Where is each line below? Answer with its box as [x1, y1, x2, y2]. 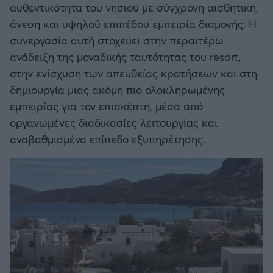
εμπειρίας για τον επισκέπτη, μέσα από [10, 99, 203, 114]
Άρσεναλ [52, 25, 86, 37]
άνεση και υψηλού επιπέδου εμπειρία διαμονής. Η [10, 16, 257, 32]
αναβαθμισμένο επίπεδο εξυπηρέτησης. [10, 132, 205, 147]
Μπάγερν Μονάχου [52, 157, 124, 169]
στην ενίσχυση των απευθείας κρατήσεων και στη [10, 66, 257, 81]
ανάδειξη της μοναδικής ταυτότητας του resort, [10, 49, 241, 65]
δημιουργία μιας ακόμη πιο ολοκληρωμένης [10, 82, 225, 97]
